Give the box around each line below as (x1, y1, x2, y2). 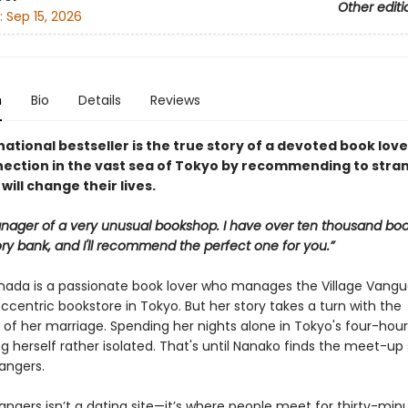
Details (77, 91, 121, 109)
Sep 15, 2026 (5, 7, 82, 26)
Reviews (149, 91, 200, 109)
